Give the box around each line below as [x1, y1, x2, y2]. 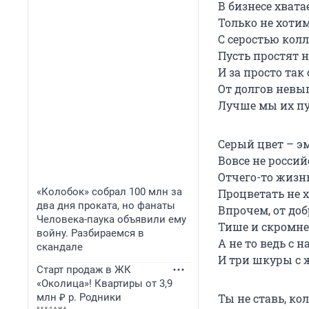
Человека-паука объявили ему [37, 213, 186, 226]
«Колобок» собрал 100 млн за [37, 186, 182, 198]
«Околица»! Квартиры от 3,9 [37, 277, 172, 290]
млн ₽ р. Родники [37, 291, 121, 303]
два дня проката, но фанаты [37, 199, 175, 212]
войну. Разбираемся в [37, 227, 144, 239]
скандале [37, 241, 83, 253]
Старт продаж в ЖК [37, 263, 131, 276]
